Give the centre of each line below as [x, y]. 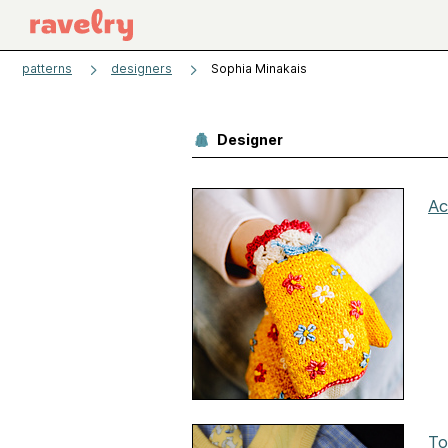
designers [141, 68]
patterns [47, 68]
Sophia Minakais [259, 68]
